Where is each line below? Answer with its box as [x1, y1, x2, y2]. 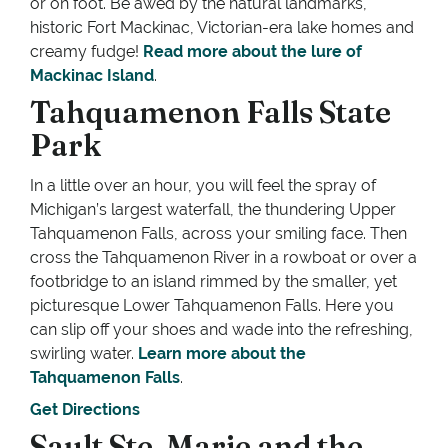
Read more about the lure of [143, 42, 362, 62]
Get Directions [30, 400, 140, 420]
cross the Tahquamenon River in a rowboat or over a [30, 248, 417, 268]
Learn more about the [138, 344, 306, 364]
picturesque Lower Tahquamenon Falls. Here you [30, 296, 394, 316]
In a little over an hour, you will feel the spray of [30, 176, 376, 196]
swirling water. [30, 344, 138, 364]
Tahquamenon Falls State [30, 94, 391, 132]
